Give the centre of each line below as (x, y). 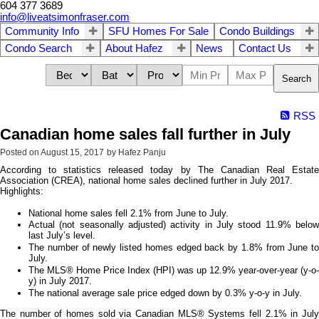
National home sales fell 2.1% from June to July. (129, 213)
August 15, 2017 (72, 153)
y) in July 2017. (60, 281)
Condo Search (38, 48)
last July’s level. (62, 235)
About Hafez (134, 48)
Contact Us (265, 48)
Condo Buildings (257, 31)
